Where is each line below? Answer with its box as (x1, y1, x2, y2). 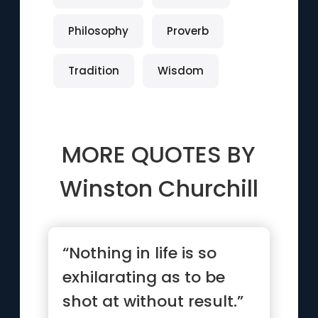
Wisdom (157, 63, 204, 78)
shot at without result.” (62, 290, 244, 312)
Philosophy (67, 23, 128, 38)
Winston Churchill (59, 172, 258, 204)
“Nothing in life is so (62, 242, 217, 264)
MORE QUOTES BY (62, 138, 256, 170)
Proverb (166, 23, 209, 38)
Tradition (67, 63, 119, 78)
